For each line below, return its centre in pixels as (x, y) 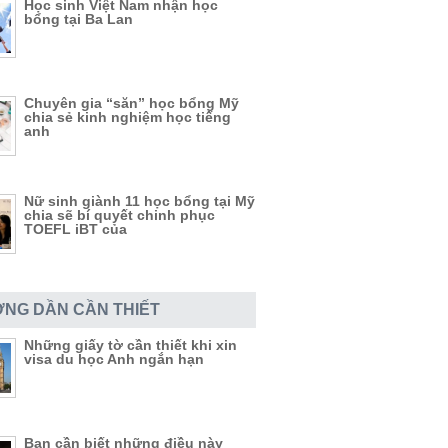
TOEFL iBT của (75, 229)
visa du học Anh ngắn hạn (114, 359)
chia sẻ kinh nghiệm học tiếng (127, 117)
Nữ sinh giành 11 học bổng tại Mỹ (139, 201)
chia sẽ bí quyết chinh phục (119, 215)
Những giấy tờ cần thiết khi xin (130, 345)
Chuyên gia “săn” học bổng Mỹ (131, 103)
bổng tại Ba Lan (78, 19)
